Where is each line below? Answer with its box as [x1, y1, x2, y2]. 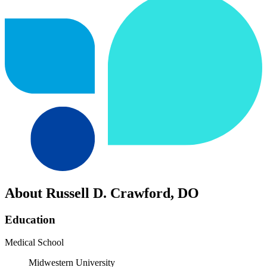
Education [5, 213, 55, 226]
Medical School [5, 237, 64, 248]
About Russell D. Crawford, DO [5, 185, 199, 201]
